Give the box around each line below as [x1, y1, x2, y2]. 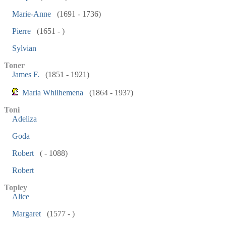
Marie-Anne [12, 10, 51, 18]
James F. [12, 70, 39, 79]
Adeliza [12, 115, 37, 123]
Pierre [12, 27, 31, 35]
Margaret [12, 209, 41, 218]
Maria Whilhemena [22, 88, 83, 97]
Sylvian [12, 44, 36, 52]
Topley [4, 183, 27, 192]
